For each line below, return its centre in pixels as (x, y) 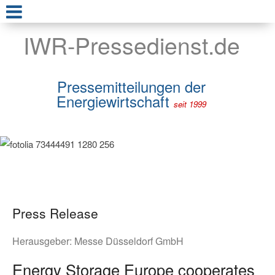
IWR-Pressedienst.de (131, 45)
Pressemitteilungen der (131, 87)
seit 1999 (190, 104)
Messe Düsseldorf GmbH (129, 241)
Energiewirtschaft (115, 101)
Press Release (55, 213)
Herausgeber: (43, 241)
